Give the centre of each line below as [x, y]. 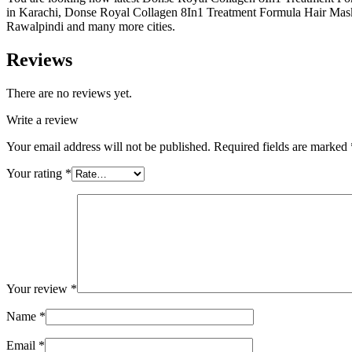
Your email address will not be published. [108, 146]
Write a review [42, 119]
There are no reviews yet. [69, 93]
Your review [38, 288]
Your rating [36, 173]
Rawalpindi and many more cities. [91, 27]
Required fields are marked [282, 146]
